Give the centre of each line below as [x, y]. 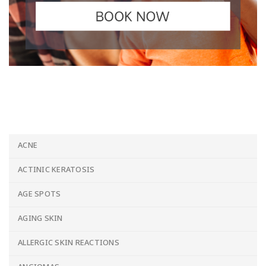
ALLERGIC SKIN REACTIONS [69, 243]
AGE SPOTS [39, 194]
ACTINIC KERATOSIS [56, 170]
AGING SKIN [40, 219]
